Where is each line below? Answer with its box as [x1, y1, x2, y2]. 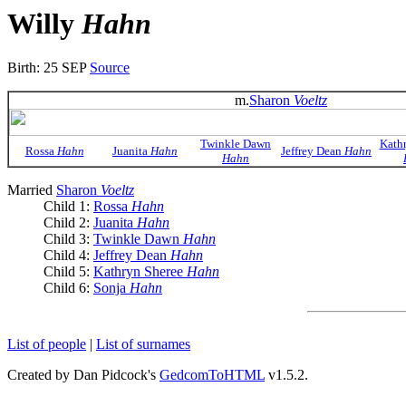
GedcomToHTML [159, 367, 265, 383]
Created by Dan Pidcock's [7, 367, 159, 383]
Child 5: [43, 264, 93, 280]
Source [90, 60, 130, 76]
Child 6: [43, 280, 93, 296]
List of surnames [96, 336, 190, 353]
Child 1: [43, 198, 93, 215]
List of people [7, 336, 86, 353]
